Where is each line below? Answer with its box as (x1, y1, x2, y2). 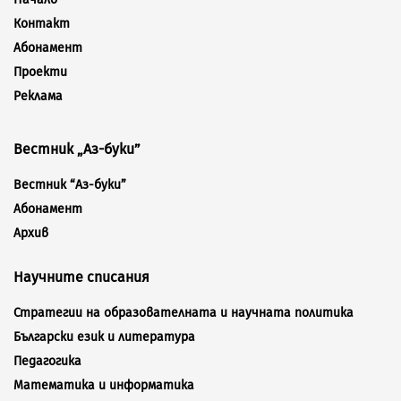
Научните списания (13, 269, 149, 286)
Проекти (13, 64, 67, 81)
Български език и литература (13, 329, 195, 346)
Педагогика (13, 354, 81, 370)
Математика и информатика (13, 378, 194, 394)
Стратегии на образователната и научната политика (13, 305, 354, 321)
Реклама (13, 89, 63, 105)
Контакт (13, 16, 70, 32)
